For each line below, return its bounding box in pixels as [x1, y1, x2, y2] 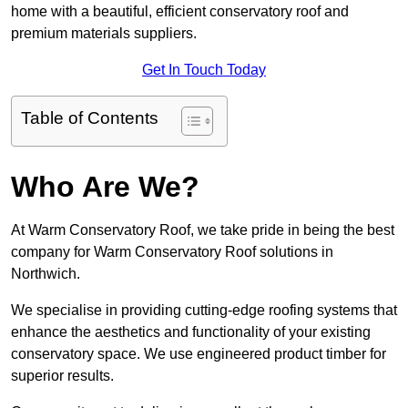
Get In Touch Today [142, 62, 266, 78]
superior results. [11, 368, 114, 384]
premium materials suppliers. [11, 25, 197, 42]
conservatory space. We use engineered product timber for [11, 346, 386, 362]
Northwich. [11, 266, 84, 282]
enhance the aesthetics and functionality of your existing [11, 324, 371, 341]
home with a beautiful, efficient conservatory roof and [11, 4, 349, 20]
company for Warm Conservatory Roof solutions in [11, 244, 333, 260]
